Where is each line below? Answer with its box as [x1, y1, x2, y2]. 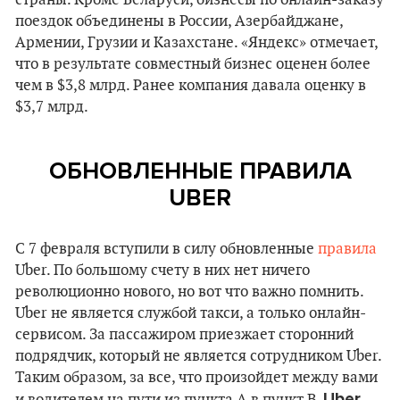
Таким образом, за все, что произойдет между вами [15, 369, 378, 387]
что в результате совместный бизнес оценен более [15, 55, 371, 73]
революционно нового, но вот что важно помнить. [15, 283, 363, 301]
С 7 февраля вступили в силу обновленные [15, 240, 318, 258]
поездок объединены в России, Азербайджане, [15, 12, 343, 30]
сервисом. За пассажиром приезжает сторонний [15, 326, 354, 344]
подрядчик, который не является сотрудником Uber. [15, 347, 381, 365]
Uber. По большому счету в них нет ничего [15, 262, 310, 279]
